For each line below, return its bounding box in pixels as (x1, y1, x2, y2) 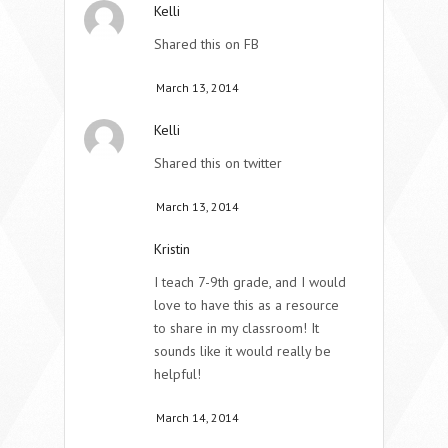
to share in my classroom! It (154, 318, 319, 337)
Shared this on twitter (154, 153, 282, 172)
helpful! (154, 364, 201, 383)
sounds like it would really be (154, 341, 331, 360)
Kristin (154, 239, 190, 258)
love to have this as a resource (154, 295, 339, 314)
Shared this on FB (154, 34, 259, 53)
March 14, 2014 (156, 409, 239, 425)
